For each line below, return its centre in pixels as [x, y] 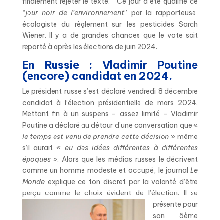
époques [36, 159]
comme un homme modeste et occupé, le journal [106, 170]
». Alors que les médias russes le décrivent [124, 159]
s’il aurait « [43, 148]
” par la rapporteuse [160, 13]
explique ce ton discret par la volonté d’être [123, 181]
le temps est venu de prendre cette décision [96, 136]
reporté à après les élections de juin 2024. [90, 46]
